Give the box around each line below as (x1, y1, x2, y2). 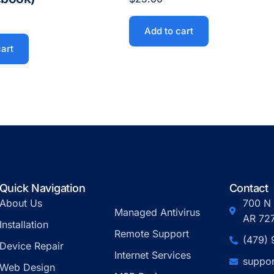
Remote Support (114, 228, 189, 240)
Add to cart (144, 25, 193, 37)
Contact (229, 182, 268, 194)
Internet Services (114, 249, 191, 261)
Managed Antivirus (114, 206, 200, 218)
